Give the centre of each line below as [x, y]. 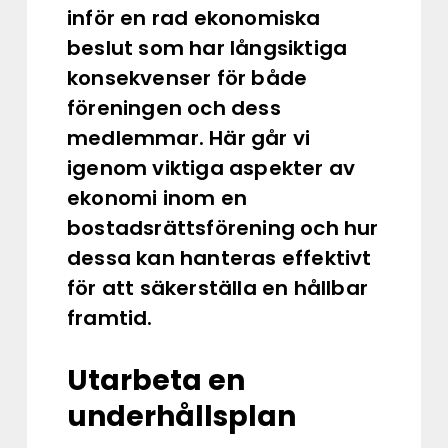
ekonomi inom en [157, 198]
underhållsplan [181, 416]
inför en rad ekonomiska [194, 18]
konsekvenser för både [187, 78]
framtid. [110, 318]
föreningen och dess [174, 108]
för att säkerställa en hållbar [217, 288]
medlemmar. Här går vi [189, 138]
